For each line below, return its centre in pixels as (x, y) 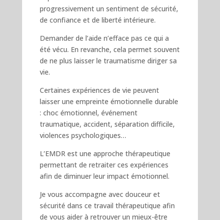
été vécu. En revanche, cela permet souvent (110, 49)
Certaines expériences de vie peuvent (99, 90)
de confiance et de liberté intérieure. (97, 20)
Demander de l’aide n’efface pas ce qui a (104, 38)
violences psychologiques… (83, 135)
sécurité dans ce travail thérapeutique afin (107, 205)
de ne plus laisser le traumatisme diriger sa (108, 60)
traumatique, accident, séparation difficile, (107, 124)
